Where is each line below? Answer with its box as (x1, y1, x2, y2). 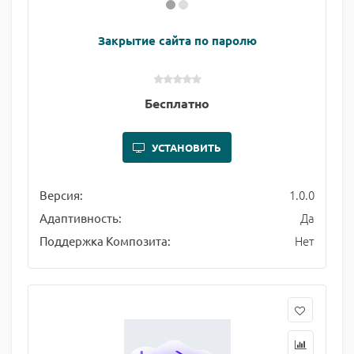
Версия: (40, 187, 83, 202)
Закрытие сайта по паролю (97, 32, 257, 48)
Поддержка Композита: (40, 233, 171, 248)
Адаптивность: (40, 210, 122, 225)
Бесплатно (145, 95, 209, 111)
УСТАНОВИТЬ (152, 141, 221, 154)
